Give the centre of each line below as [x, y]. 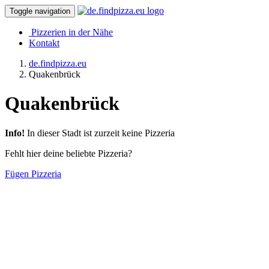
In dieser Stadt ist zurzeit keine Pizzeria [100, 133]
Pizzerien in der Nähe [72, 32]
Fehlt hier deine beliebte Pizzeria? [68, 153]
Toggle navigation [40, 11]
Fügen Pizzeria [33, 174]
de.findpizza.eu [58, 63]
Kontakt [44, 43]
